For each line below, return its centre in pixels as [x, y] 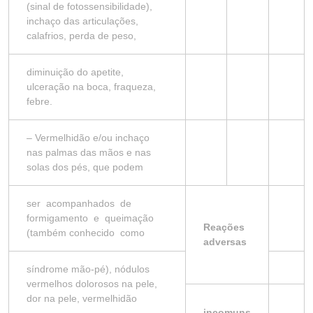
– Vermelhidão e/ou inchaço [88, 138]
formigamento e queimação [92, 218]
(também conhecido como [86, 233]
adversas [225, 242]
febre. [39, 101]
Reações [224, 227]
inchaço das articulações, [82, 21]
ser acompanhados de [80, 203]
